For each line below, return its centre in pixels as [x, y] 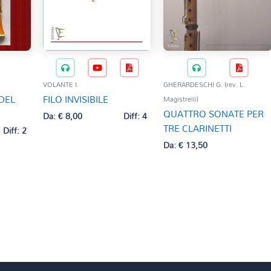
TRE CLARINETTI [198, 128]
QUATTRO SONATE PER [214, 113]
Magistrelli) [181, 99]
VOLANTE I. [60, 84]
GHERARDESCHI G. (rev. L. [204, 84]
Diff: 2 [15, 131]
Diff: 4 [135, 116]
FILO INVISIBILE [75, 99]
